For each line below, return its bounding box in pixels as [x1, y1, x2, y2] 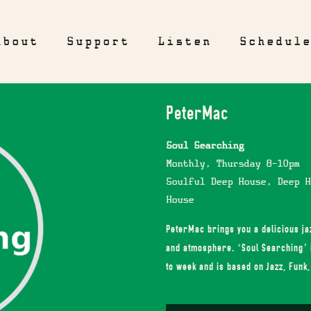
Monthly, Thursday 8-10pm [166, 159, 299, 169]
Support [66, 37, 130, 49]
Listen [157, 37, 212, 49]
